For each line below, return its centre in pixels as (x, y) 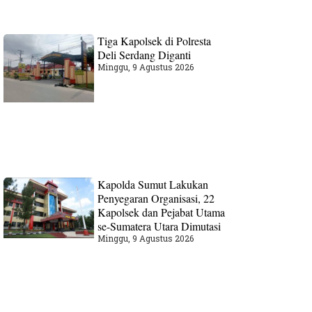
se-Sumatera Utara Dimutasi (159, 226)
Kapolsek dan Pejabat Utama (162, 212)
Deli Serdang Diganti (145, 54)
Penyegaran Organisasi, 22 (156, 198)
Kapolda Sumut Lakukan (153, 184)
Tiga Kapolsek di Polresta (155, 40)
